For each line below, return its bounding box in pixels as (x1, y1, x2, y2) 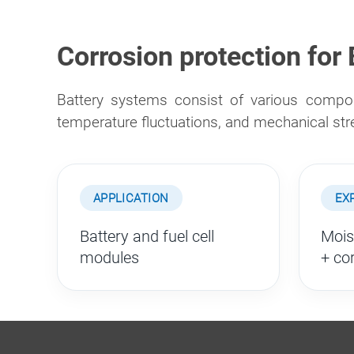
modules (79, 248, 139, 268)
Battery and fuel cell (79, 227, 214, 247)
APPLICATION (92, 190, 169, 205)
